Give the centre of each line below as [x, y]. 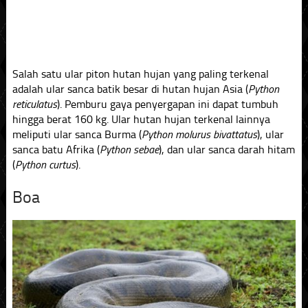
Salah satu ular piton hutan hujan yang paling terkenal [140, 74]
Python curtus [45, 164]
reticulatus [34, 104]
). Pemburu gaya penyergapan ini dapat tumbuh [167, 104]
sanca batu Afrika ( [56, 149]
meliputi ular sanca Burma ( [77, 134]
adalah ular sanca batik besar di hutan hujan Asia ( [130, 89]
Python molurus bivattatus [199, 134]
